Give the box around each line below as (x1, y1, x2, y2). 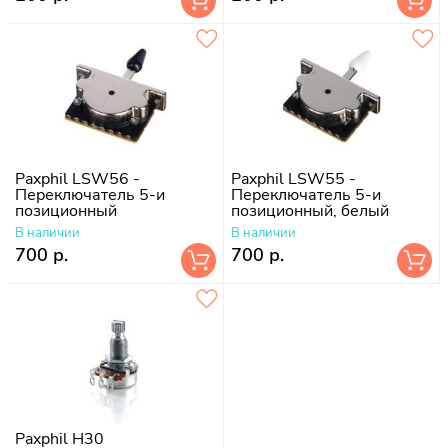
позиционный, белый (231, 199, 389, 222)
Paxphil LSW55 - (231, 167, 356, 190)
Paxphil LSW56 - (15, 167, 140, 190)
